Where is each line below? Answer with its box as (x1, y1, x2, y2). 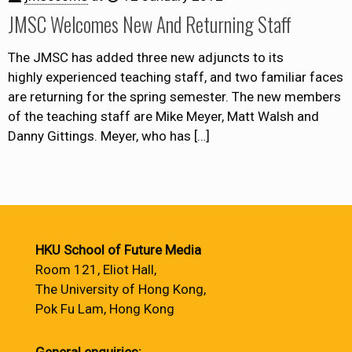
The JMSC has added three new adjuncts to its (8, 49, 284, 65)
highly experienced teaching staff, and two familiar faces (8, 68, 343, 85)
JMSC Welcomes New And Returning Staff (8, 9, 291, 38)
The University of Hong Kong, (35, 281, 206, 297)
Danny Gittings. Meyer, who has (8, 127, 191, 144)
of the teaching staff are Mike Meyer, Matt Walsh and (8, 108, 319, 124)
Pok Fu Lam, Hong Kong (35, 301, 174, 317)
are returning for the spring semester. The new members (8, 88, 341, 104)
